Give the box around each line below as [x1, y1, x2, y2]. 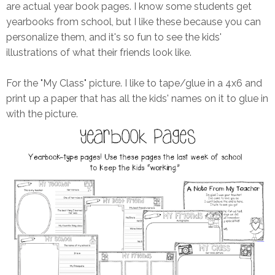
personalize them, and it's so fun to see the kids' [6, 31, 222, 44]
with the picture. [6, 108, 78, 120]
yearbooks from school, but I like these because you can [6, 16, 261, 28]
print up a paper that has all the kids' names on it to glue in [6, 93, 268, 105]
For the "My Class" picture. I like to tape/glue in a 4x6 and [6, 77, 262, 90]
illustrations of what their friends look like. [6, 47, 192, 59]
